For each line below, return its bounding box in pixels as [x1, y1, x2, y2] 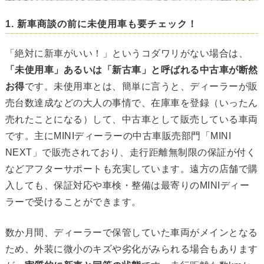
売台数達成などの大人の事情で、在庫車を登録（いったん [5, 98, 258, 108]
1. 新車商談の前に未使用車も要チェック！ [5, 19, 197, 29]
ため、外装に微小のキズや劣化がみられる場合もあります [5, 244, 258, 255]
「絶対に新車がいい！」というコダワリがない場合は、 [5, 48, 249, 59]
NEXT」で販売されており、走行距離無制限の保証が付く [5, 147, 256, 158]
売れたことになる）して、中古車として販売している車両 [5, 114, 258, 125]
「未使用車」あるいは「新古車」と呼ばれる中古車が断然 [5, 65, 258, 75]
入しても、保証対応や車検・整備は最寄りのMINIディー [5, 180, 250, 191]
